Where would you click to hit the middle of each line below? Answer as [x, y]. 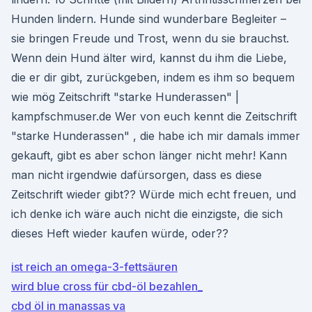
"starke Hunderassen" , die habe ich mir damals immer [156, 136]
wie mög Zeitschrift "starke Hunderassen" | [125, 97]
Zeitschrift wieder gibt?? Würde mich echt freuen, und [154, 194]
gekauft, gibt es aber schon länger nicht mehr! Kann [149, 155]
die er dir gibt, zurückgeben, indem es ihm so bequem [153, 77]
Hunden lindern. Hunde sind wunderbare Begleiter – [149, 19]
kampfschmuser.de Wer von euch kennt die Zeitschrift [154, 116]
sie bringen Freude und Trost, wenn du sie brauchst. [150, 38]
